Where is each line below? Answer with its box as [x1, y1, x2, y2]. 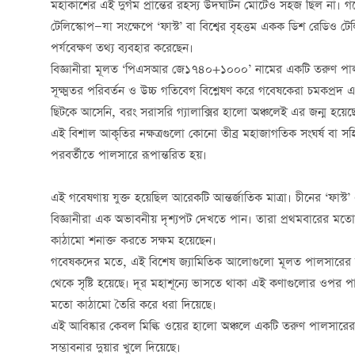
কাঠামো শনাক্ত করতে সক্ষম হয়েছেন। [51, 231, 216, 251]
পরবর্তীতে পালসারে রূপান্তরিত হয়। [51, 146, 207, 166]
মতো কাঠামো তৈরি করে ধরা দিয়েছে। [51, 296, 216, 315]
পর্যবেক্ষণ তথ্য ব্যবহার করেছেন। [51, 39, 193, 59]
